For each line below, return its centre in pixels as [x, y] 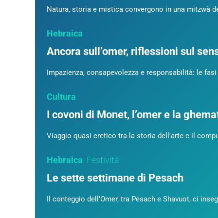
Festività [103, 160]
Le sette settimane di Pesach [115, 178]
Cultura [61, 97]
